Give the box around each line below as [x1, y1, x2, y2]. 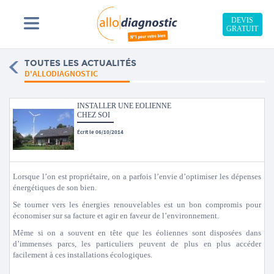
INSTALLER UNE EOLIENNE [77, 102, 171, 110]
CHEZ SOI [77, 111, 110, 119]
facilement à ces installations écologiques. [13, 250, 152, 259]
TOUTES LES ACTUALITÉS [24, 58, 136, 68]
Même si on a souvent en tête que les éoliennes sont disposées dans [13, 228, 261, 237]
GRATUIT [226, 24, 259, 33]
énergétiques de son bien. [13, 183, 97, 192]
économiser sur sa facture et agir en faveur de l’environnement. [13, 211, 219, 220]
